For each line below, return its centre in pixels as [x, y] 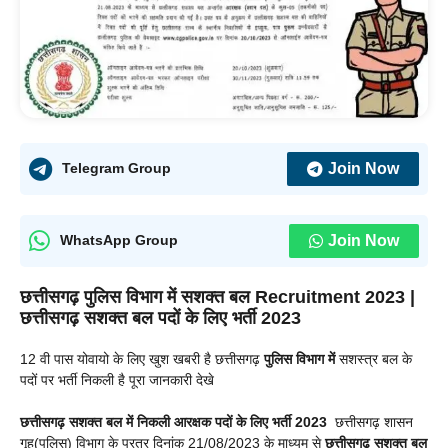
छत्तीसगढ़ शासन [370, 421]
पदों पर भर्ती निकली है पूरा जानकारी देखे [117, 379]
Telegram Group [116, 168]
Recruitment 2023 [330, 296]
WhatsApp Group [119, 240]
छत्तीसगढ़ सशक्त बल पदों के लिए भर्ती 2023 [160, 317]
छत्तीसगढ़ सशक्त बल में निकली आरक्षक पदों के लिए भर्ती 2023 [173, 421]
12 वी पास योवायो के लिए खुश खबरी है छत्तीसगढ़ [142, 358]
